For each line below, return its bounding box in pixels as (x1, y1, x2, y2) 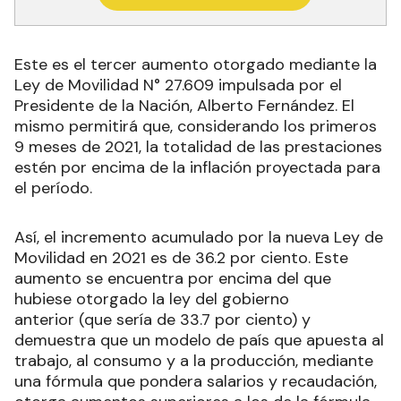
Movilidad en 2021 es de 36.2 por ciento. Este (14, 246, 348, 269)
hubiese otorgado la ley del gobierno (14, 287, 289, 310)
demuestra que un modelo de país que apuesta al (14, 328, 384, 351)
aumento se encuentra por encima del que (14, 267, 331, 289)
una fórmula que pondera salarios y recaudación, (14, 370, 377, 392)
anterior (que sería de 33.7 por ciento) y (14, 308, 311, 330)
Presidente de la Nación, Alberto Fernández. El (14, 94, 354, 116)
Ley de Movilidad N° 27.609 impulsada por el (14, 73, 342, 96)
